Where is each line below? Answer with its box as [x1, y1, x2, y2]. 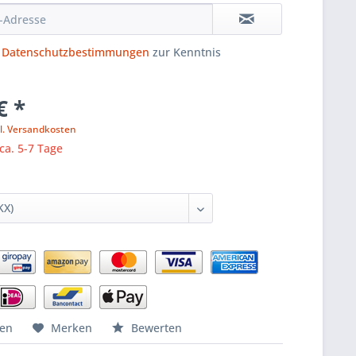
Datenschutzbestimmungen [2, 44, 150, 60]
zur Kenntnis [149, 44, 222, 60]
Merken [51, 320, 93, 335]
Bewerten [128, 320, 183, 335]
